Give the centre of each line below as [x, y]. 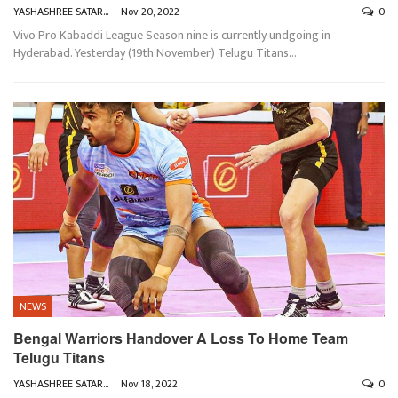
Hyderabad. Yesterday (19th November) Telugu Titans [151, 52]
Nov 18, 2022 [149, 384]
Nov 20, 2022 [150, 11]
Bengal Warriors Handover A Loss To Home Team [181, 338]
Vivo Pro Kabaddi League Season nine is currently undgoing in [172, 35]
